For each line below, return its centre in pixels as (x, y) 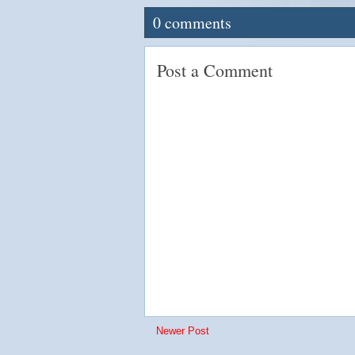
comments (196, 23)
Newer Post (183, 331)
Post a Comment (215, 70)
